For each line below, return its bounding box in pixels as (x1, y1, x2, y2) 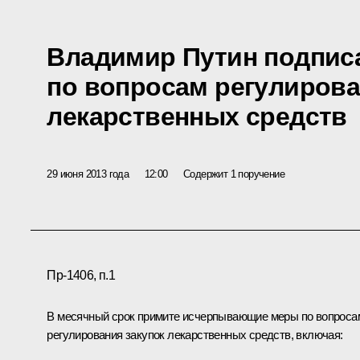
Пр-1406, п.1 (47, 268, 116, 283)
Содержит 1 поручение (183, 167, 285, 180)
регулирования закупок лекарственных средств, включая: (47, 328, 343, 342)
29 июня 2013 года (47, 167, 129, 180)
